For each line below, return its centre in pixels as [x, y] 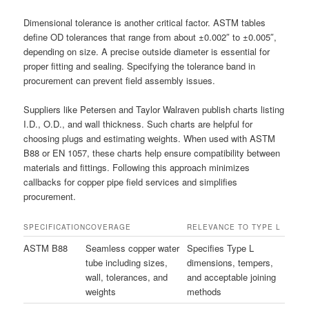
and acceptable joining [232, 277]
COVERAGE [109, 227]
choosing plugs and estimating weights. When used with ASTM [150, 139]
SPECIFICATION [55, 227]
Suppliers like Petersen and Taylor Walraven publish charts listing [154, 110]
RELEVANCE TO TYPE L [234, 227]
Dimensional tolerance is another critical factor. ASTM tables [145, 22]
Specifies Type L [221, 248]
